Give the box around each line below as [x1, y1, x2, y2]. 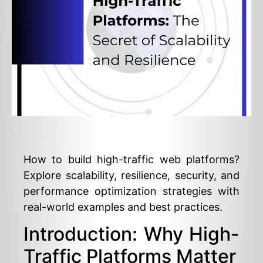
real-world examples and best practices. [23, 201, 222, 213]
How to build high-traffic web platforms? [23, 153, 240, 166]
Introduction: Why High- [23, 222, 240, 246]
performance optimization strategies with [23, 185, 240, 197]
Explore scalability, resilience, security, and [23, 169, 240, 181]
